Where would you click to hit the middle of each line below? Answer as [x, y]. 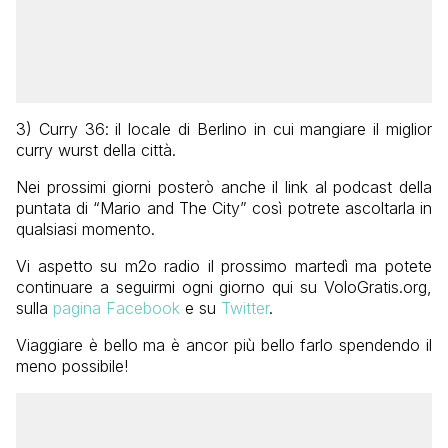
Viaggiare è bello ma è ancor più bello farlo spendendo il [224, 345]
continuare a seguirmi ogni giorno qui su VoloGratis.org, [224, 287]
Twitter [245, 308]
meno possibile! [72, 366]
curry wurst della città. [96, 150]
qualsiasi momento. [85, 229]
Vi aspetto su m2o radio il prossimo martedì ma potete [224, 266]
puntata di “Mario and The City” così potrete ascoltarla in [224, 208]
